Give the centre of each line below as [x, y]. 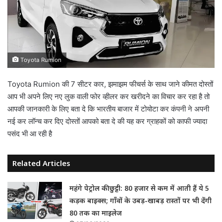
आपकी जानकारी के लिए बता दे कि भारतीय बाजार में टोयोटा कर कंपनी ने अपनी [108, 109]
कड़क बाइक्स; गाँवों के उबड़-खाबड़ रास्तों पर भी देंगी [141, 200]
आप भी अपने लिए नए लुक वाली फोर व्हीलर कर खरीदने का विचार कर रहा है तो [109, 96]
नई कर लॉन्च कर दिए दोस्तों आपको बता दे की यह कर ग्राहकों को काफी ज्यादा [107, 121]
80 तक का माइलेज [96, 213]
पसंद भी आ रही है [30, 133]
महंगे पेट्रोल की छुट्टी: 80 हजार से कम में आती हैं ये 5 [139, 188]
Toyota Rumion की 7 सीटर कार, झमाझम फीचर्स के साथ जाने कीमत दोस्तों [110, 84]
